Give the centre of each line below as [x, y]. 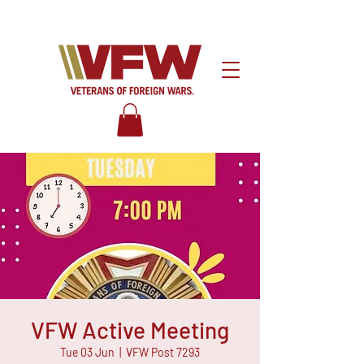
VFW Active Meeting [130, 329]
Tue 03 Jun [87, 352]
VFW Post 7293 [163, 352]
